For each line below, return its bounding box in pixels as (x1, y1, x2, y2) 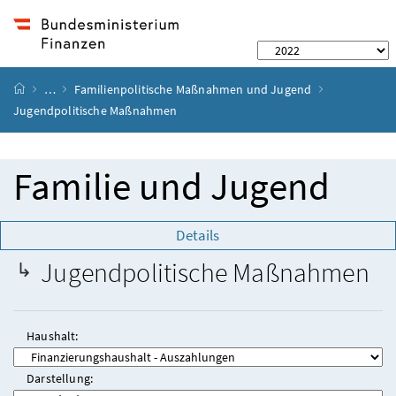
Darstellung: (27, 370, 94, 387)
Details (176, 225, 220, 246)
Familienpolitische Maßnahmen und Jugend (73, 80, 312, 97)
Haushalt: (27, 328, 79, 345)
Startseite (26, 80, 78, 97)
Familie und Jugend (13, 162, 331, 210)
